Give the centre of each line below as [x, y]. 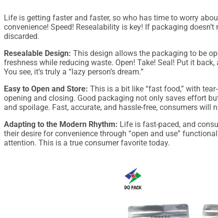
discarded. [22, 36]
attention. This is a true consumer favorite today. [87, 143]
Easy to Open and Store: [47, 89]
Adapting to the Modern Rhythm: [62, 125]
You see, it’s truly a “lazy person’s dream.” [74, 72]
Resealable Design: [38, 54]
